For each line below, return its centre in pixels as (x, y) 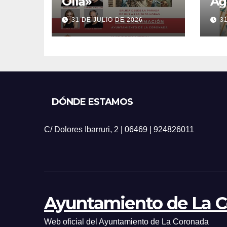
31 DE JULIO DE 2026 (107, 20)
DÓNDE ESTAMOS (92, 102)
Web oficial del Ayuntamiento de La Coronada (126, 221)
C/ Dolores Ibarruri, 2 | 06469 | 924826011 (119, 129)
